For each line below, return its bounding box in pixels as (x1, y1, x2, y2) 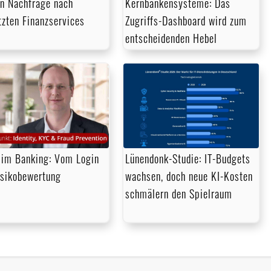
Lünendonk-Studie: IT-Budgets (125, 151, 251, 167)
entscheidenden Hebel (125, 30, 218, 47)
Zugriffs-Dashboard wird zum (125, 13, 247, 29)
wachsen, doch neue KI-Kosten (125, 168, 253, 184)
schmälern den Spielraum (125, 186, 233, 202)
